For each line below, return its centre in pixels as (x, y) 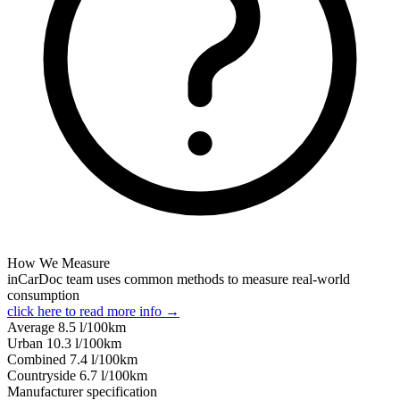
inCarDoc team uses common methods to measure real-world (179, 279)
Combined (38, 359)
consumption (43, 295)
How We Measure (58, 262)
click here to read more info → (93, 311)
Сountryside (43, 375)
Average (33, 327)
